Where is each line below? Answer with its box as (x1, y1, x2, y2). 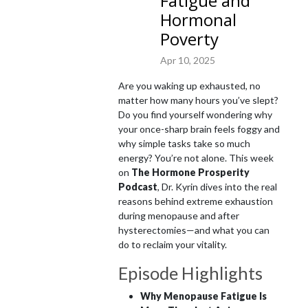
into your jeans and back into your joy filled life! (8, 36, 197, 47)
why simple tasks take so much (118, 137, 250, 149)
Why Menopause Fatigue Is (140, 289, 267, 302)
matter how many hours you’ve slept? (118, 93, 278, 106)
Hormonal (160, 8, 236, 31)
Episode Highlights (118, 262, 263, 283)
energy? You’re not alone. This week (118, 151, 274, 164)
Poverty (160, 27, 219, 50)
